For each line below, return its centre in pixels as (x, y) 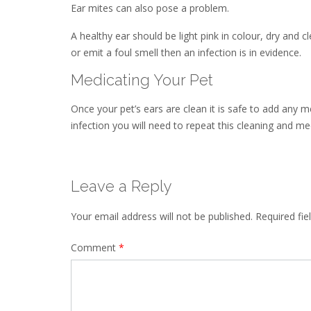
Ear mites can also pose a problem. (150, 8)
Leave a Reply (121, 186)
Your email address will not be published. (162, 216)
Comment (95, 248)
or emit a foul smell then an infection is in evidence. (186, 52)
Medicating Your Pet (142, 80)
